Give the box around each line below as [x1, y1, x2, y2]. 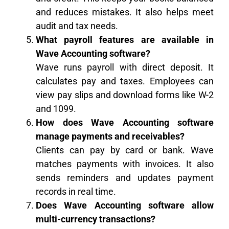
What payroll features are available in [36, 34, 214, 45]
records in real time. [36, 186, 116, 197]
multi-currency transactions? [36, 214, 155, 225]
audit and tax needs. [36, 20, 118, 32]
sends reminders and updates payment [36, 172, 214, 184]
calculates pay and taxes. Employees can [36, 76, 214, 87]
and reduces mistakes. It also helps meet [36, 7, 214, 18]
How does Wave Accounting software [36, 117, 214, 128]
